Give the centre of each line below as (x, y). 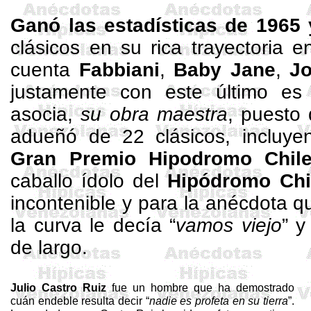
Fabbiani (119, 70)
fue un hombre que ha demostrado (200, 287)
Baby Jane (225, 70)
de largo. (49, 247)
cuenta (45, 70)
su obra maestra (154, 114)
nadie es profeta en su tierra (218, 301)
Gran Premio (79, 159)
